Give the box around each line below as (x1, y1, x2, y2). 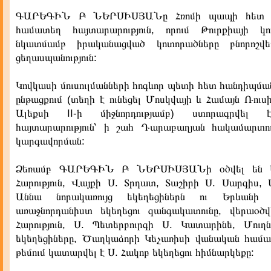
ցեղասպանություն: (16, 52, 97, 64)
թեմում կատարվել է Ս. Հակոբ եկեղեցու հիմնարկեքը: (16, 247, 254, 258)
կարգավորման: (16, 135, 85, 147)
